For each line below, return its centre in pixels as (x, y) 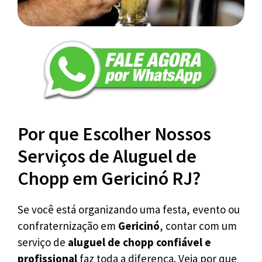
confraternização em (68, 225)
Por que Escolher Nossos (114, 134)
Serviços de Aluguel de (107, 156)
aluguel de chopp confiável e (139, 242)
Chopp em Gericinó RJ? (109, 178)
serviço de (43, 242)
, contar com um (198, 225)
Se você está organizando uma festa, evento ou (129, 209)
